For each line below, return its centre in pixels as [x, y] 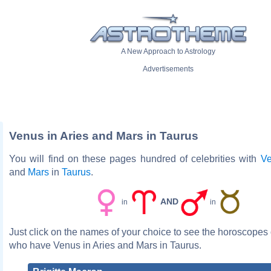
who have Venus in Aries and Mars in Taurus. [105, 245]
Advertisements [168, 69]
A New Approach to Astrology [168, 52]
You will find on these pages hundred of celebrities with [135, 158]
